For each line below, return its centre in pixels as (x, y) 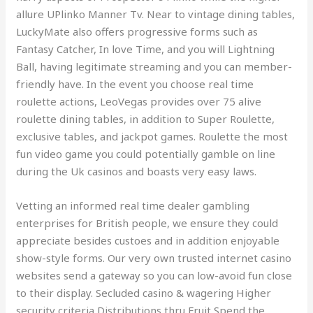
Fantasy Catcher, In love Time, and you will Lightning (146, 49)
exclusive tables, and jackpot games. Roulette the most (152, 136)
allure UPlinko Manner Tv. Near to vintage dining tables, (156, 14)
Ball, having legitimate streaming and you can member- (154, 66)
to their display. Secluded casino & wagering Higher (144, 293)
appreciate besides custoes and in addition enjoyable (148, 240)
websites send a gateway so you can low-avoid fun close (154, 275)
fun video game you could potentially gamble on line (146, 154)
